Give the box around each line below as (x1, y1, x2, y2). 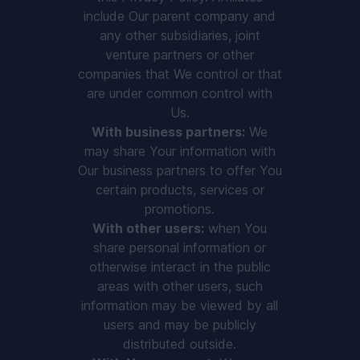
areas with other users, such (96, 278, 263, 294)
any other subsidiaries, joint (99, 27, 260, 43)
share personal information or (93, 239, 267, 256)
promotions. (145, 201, 215, 217)
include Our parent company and (84, 8, 276, 24)
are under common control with (87, 85, 273, 101)
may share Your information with (84, 143, 276, 159)
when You (204, 220, 268, 236)
